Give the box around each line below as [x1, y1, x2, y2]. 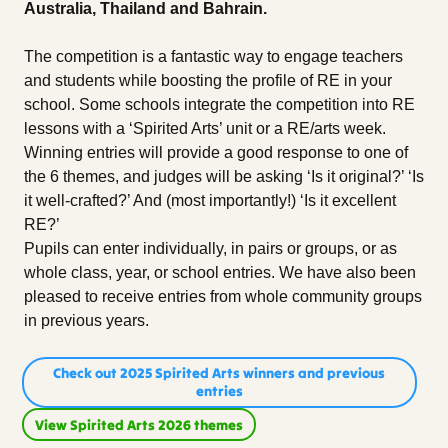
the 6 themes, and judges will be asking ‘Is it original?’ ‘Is [24, 167, 424, 185]
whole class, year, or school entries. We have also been [24, 263, 416, 281]
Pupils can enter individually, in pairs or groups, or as [24, 239, 397, 257]
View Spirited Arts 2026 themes [35, 415, 244, 434]
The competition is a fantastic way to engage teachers [24, 47, 403, 65]
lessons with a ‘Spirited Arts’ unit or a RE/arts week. [24, 119, 386, 137]
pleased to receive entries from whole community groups [24, 287, 422, 305]
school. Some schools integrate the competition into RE [24, 95, 415, 113]
